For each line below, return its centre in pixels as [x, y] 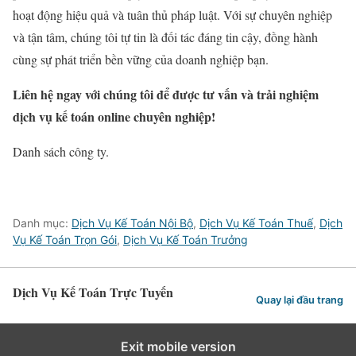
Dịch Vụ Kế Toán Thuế [256, 222]
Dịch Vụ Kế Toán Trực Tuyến [93, 292]
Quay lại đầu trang [300, 300]
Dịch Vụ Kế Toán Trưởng [186, 239]
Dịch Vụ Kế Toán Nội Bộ [132, 222]
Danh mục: [42, 222]
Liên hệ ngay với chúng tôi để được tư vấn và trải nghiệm [166, 94]
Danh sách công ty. [61, 151]
